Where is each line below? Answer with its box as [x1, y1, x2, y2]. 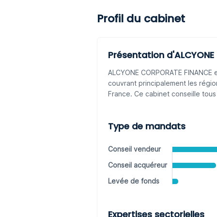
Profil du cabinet [96, 11, 185, 26]
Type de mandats [108, 120, 186, 132]
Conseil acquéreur [108, 161, 167, 169]
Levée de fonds [108, 177, 159, 185]
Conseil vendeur [108, 145, 161, 153]
